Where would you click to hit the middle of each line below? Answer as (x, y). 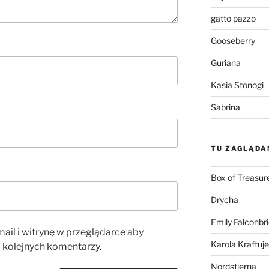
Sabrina (225, 107)
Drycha (224, 200)
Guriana (225, 63)
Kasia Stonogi (237, 85)
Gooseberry (233, 41)
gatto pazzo (233, 19)
